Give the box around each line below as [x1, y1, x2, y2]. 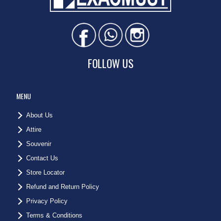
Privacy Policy [26, 197, 68, 205]
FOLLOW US [87, 55, 134, 71]
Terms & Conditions [26, 211, 82, 219]
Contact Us [26, 154, 58, 162]
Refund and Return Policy [26, 183, 99, 190]
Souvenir [26, 140, 51, 147]
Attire [26, 125, 41, 133]
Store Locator [26, 168, 65, 176]
